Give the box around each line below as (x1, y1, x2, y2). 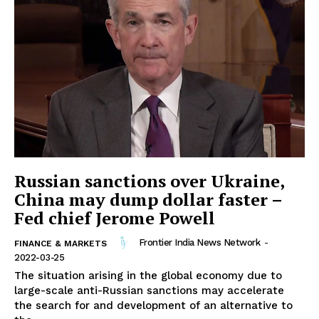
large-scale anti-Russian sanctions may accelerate (14, 283, 284, 297)
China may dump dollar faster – (14, 187, 283, 211)
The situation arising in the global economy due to (14, 268, 282, 282)
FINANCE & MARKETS (14, 238, 107, 249)
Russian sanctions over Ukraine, (14, 169, 285, 192)
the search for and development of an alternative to (14, 298, 293, 312)
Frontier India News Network (138, 237, 260, 249)
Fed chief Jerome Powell (14, 206, 215, 229)
